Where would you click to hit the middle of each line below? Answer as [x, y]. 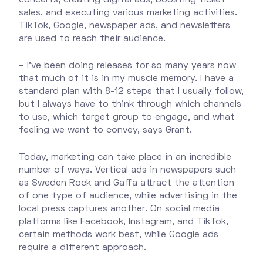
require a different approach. [82, 247]
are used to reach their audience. [92, 38]
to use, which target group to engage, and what [127, 117]
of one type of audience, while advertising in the [128, 196]
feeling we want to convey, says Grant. [105, 130]
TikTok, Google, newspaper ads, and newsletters [124, 26]
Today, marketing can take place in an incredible [125, 157]
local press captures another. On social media [119, 209]
